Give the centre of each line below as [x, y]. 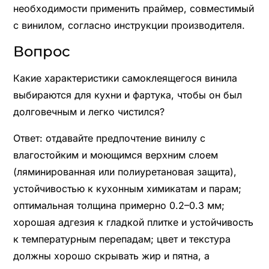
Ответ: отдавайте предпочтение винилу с [109, 138]
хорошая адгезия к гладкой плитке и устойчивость [133, 222]
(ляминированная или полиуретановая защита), [125, 171]
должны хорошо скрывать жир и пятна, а [111, 255]
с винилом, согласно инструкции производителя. [129, 25]
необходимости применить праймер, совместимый [133, 8]
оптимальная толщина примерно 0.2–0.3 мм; [119, 205]
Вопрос [41, 51]
